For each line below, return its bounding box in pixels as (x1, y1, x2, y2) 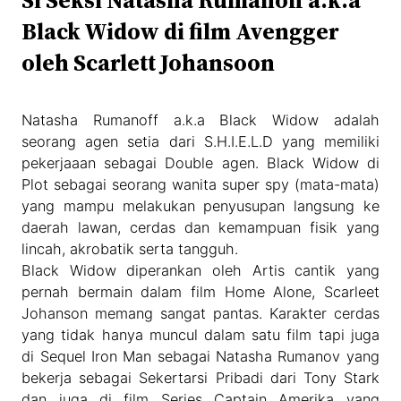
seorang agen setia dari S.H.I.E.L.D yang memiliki (21, 132, 380, 151)
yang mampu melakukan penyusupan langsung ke (21, 197, 380, 216)
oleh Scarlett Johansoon (21, 47, 276, 80)
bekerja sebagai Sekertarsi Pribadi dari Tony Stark (21, 369, 380, 388)
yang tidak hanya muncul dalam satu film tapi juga (21, 326, 380, 345)
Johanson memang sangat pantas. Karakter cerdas (21, 304, 380, 323)
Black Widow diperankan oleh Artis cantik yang (21, 261, 380, 280)
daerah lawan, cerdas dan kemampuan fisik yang (21, 218, 380, 237)
